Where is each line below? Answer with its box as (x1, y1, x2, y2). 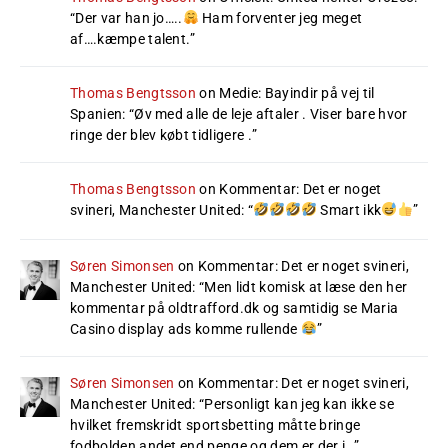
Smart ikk (317, 201, 382, 218)
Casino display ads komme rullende (70, 320, 301, 337)
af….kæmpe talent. (70, 30, 191, 47)
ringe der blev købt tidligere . (70, 126, 252, 143)
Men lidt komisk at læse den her (204, 278, 408, 295)
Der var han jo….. (75, 9, 183, 26)
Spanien (70, 105, 123, 122)
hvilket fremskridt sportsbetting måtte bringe (70, 416, 361, 433)
